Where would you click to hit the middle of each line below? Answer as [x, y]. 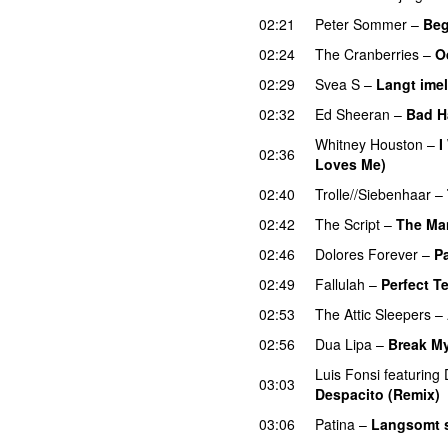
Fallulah [340, 283]
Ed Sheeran [352, 113]
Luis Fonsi [347, 373]
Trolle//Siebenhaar [373, 193]
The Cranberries [367, 53]
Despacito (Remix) [377, 393]
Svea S [337, 83]
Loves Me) [350, 163]
